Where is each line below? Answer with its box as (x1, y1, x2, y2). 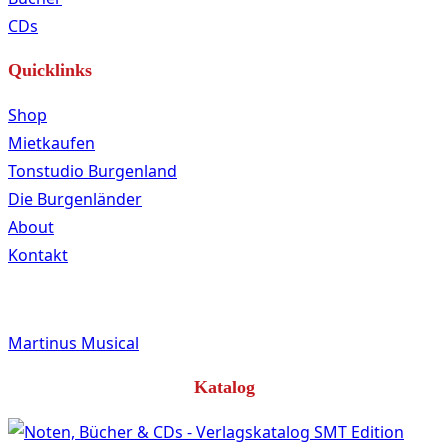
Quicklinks (8, 60, 92, 81)
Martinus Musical (8, 332, 139, 355)
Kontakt (8, 244, 68, 267)
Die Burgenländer (8, 188, 142, 211)
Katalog (193, 377, 255, 398)
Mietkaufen (8, 132, 95, 155)
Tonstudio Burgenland (8, 160, 177, 183)
